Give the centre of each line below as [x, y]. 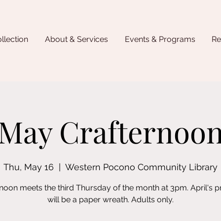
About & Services [76, 39]
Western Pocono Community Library [141, 167]
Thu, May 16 [29, 167]
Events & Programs [160, 39]
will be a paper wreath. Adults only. [110, 200]
